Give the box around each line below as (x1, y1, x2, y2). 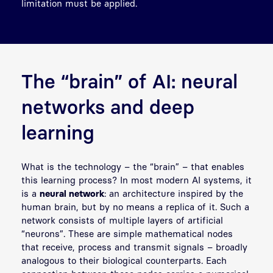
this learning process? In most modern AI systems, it (21, 174, 252, 185)
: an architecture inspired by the (104, 187, 243, 199)
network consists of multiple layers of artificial (21, 214, 223, 225)
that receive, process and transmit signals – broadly (21, 241, 247, 252)
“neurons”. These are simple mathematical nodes (21, 227, 233, 239)
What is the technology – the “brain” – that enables (21, 160, 244, 172)
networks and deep (21, 94, 194, 118)
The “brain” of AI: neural (21, 69, 238, 93)
